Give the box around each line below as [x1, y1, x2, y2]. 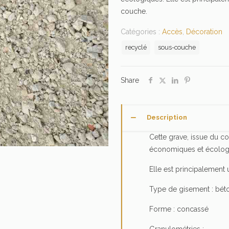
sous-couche [158, 43, 196, 51]
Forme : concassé [149, 205, 209, 213]
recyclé [125, 43, 147, 51]
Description [147, 113, 187, 121]
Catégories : [121, 28, 162, 36]
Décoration [186, 28, 222, 36]
